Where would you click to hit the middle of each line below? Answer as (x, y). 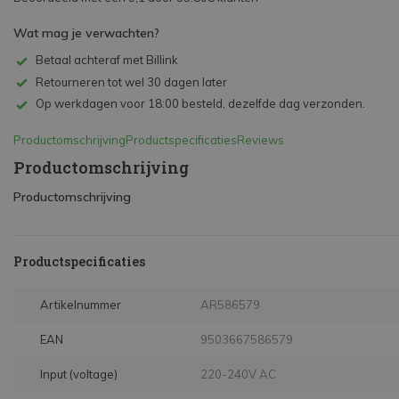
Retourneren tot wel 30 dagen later (131, 81)
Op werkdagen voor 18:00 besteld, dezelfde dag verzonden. (200, 104)
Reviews (261, 140)
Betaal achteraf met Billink (107, 60)
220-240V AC (239, 375)
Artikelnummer (81, 305)
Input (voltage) (79, 375)
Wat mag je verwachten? (86, 33)
